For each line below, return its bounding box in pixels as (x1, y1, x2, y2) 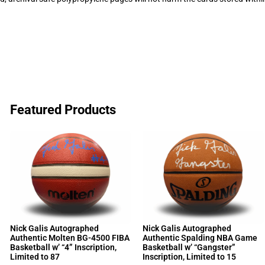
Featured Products (9, 102, 116, 117)
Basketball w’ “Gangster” (143, 243, 236, 253)
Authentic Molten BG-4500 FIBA (9, 233, 130, 243)
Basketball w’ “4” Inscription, (9, 243, 117, 253)
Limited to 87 (9, 252, 60, 262)
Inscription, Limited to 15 (143, 252, 237, 262)
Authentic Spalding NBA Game (143, 233, 258, 243)
